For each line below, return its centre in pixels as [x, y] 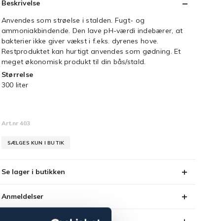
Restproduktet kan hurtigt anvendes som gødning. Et [91, 51]
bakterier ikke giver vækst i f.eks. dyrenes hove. [80, 41]
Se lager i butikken [33, 172]
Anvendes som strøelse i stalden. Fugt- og [73, 20]
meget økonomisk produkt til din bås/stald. [74, 62]
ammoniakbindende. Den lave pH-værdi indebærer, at [92, 31]
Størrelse [17, 74]
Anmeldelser [22, 196]
